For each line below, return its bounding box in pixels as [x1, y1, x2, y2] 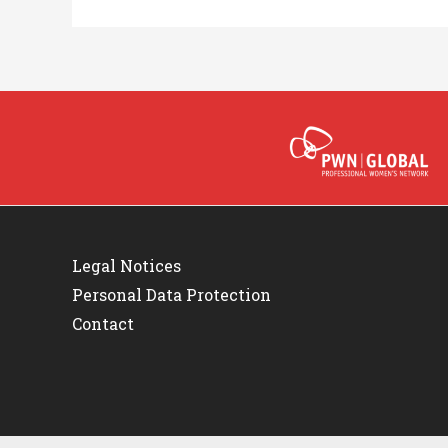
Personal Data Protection [72, 283, 271, 305]
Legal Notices [72, 254, 181, 276]
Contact [72, 312, 134, 334]
